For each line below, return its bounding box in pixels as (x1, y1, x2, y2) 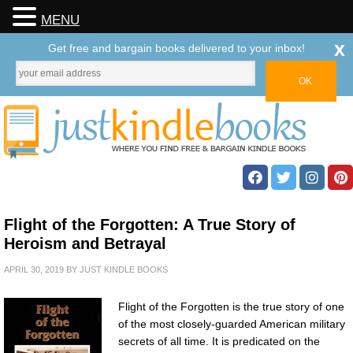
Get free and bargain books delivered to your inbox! (48, 42, 305, 54)
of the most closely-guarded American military (118, 318, 345, 330)
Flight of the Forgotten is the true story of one (118, 300, 344, 313)
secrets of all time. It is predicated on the (118, 335, 320, 347)
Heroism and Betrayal (4, 235, 166, 252)
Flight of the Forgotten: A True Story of (4, 216, 295, 233)
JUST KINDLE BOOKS (80, 265, 168, 274)
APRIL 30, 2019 (4, 265, 64, 274)
